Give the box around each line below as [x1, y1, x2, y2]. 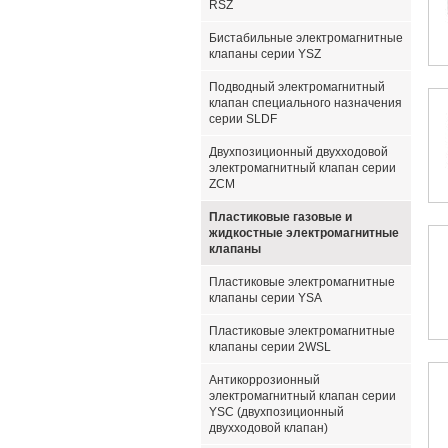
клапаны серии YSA [209, 291, 322, 305]
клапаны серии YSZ [209, 47, 321, 61]
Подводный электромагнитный [209, 80, 385, 94]
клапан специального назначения [209, 96, 402, 110]
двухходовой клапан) [209, 421, 328, 435]
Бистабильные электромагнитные [209, 31, 403, 45]
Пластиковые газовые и [209, 210, 352, 224]
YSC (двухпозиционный [209, 405, 344, 419]
